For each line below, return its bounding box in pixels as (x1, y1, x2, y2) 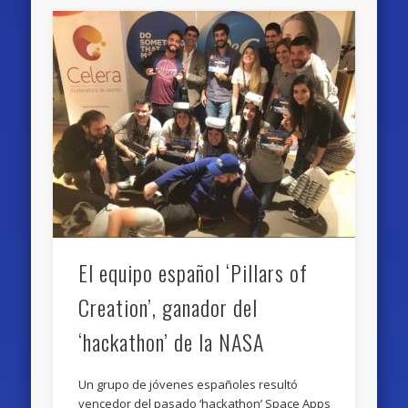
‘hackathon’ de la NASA (78, 325, 265, 359)
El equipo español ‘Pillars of (78, 256, 309, 290)
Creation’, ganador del (78, 291, 259, 324)
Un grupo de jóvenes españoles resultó (78, 376, 299, 393)
